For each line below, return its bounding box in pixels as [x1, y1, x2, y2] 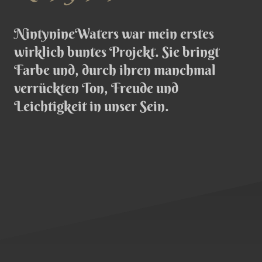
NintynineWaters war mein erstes [14, 25, 214, 43]
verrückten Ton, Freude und [14, 79, 178, 97]
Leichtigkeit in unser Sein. [14, 97, 169, 115]
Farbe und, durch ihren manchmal [14, 61, 216, 79]
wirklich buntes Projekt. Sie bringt [14, 43, 219, 61]
